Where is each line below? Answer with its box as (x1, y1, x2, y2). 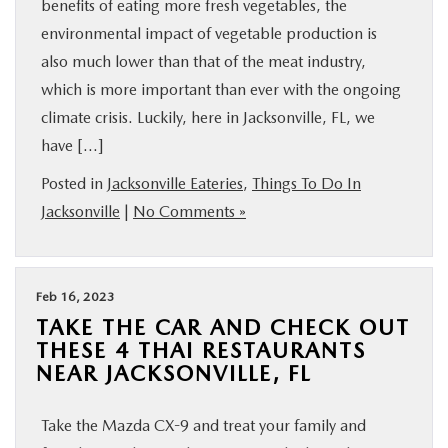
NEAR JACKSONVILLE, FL (36, 360, 311, 386)
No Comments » (133, 202, 246, 221)
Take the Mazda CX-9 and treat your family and (41, 416, 366, 435)
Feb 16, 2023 (36, 289, 115, 304)
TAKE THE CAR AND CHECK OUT (36, 314, 410, 340)
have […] (41, 136, 104, 155)
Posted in (41, 174, 107, 193)
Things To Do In (252, 174, 361, 193)
